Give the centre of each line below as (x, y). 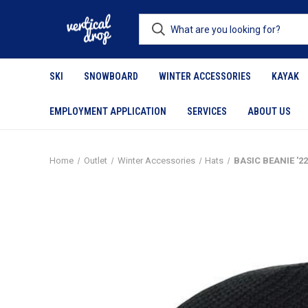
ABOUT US (269, 111)
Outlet (95, 161)
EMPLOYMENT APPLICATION (108, 111)
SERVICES (207, 111)
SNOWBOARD (111, 76)
